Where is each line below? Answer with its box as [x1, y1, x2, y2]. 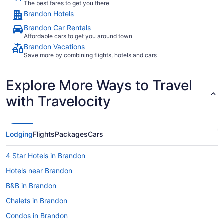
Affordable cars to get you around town [24, 32, 132, 40]
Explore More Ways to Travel [6, 77, 192, 94]
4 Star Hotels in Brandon [6, 151, 85, 160]
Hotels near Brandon [6, 166, 72, 175]
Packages [55, 130, 88, 138]
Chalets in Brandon [6, 196, 67, 205]
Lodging [6, 130, 33, 138]
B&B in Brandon [6, 181, 56, 190]
